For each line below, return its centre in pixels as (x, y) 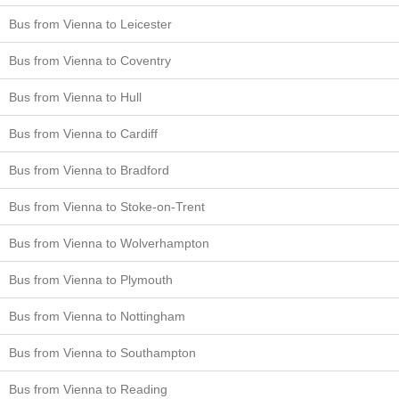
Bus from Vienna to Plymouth (91, 279)
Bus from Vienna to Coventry (90, 60)
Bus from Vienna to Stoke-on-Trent (107, 206)
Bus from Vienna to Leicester (90, 24)
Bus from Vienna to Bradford (89, 170)
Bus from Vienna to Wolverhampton (109, 243)
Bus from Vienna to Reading (88, 389)
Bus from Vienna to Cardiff (83, 133)
